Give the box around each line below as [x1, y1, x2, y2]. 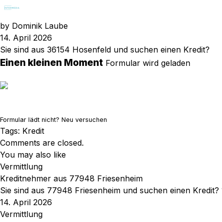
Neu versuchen [61, 116, 107, 123]
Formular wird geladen [103, 58, 190, 68]
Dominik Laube [12, 21, 68, 31]
